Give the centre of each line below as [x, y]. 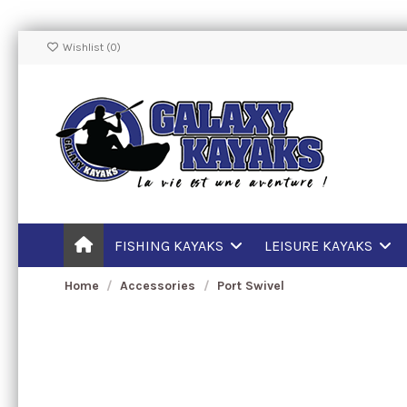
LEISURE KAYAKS [320, 245]
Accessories [158, 286]
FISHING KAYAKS [170, 245]
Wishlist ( [84, 47]
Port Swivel [250, 286]
